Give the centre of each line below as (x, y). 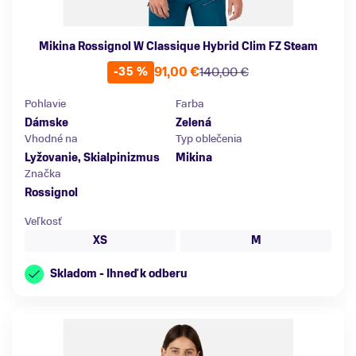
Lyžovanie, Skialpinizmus (92, 157)
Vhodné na (51, 138)
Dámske (46, 122)
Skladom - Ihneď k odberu (119, 273)
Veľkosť (43, 221)
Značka (43, 173)
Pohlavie (45, 103)
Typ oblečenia (209, 138)
